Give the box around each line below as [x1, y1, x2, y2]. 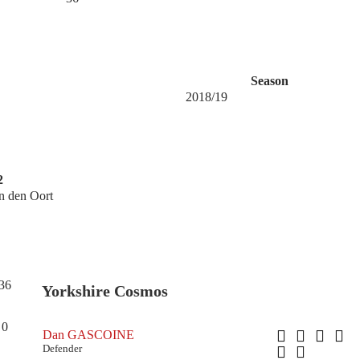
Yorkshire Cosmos [41, 281, 168, 300]
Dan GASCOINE [42, 327, 134, 342]
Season [250, 74, 288, 88]
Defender [42, 342, 82, 354]
